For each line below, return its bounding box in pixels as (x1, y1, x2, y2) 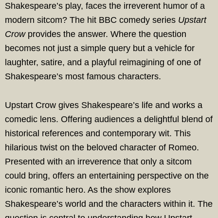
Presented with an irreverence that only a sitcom (5, 157, 192, 166)
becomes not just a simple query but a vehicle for (5, 43, 195, 53)
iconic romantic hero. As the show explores (5, 185, 171, 195)
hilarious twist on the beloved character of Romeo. (5, 143, 199, 152)
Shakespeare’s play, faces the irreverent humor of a (5, 1, 205, 11)
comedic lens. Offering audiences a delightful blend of (5, 114, 213, 124)
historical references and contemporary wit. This (5, 128, 191, 138)
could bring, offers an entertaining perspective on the (5, 171, 209, 181)
